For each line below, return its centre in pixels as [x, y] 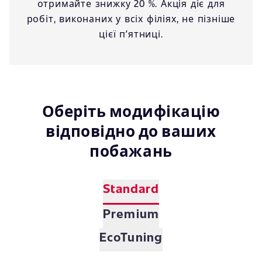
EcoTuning [131, 237]
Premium [131, 213]
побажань [131, 151]
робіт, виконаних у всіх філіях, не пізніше [131, 18]
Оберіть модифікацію [131, 111]
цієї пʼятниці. [131, 34]
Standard [131, 188]
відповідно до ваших [131, 131]
